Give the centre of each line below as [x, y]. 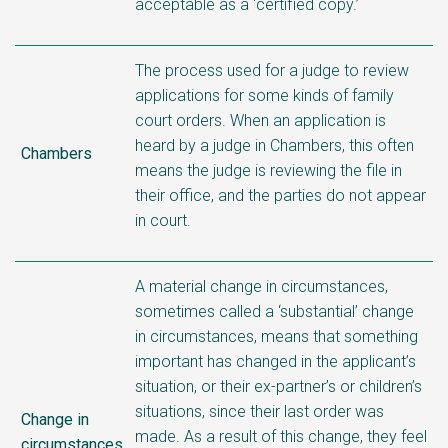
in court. [163, 220]
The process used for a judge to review [272, 70]
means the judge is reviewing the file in [268, 170]
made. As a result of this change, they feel [281, 436]
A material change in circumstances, [261, 286]
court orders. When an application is [260, 120]
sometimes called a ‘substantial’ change [274, 311]
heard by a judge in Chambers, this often [274, 145]
